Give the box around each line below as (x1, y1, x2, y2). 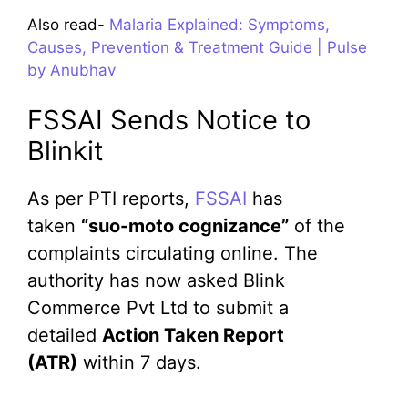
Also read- (27, 15, 109, 34)
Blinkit (27, 135, 104, 168)
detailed (27, 324, 102, 347)
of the (289, 215, 345, 238)
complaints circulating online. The (27, 242, 318, 265)
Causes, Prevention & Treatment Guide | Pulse (27, 37, 367, 56)
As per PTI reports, (27, 188, 195, 210)
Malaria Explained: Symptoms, (109, 15, 330, 34)
